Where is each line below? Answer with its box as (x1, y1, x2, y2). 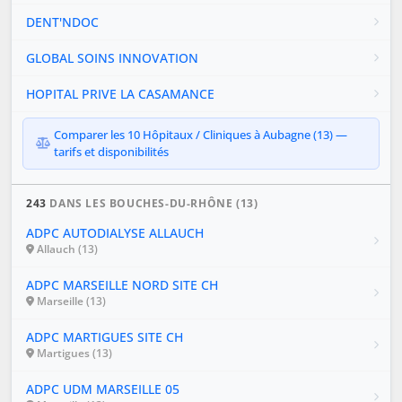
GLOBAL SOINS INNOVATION (26, 48, 198, 66)
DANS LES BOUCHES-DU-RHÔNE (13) (46, 195, 258, 211)
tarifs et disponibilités (54, 143, 169, 160)
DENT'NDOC (26, 13, 99, 31)
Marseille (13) (34, 293, 106, 309)
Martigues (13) (34, 345, 112, 361)
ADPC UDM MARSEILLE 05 (26, 380, 179, 398)
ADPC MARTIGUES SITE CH (26, 328, 183, 345)
